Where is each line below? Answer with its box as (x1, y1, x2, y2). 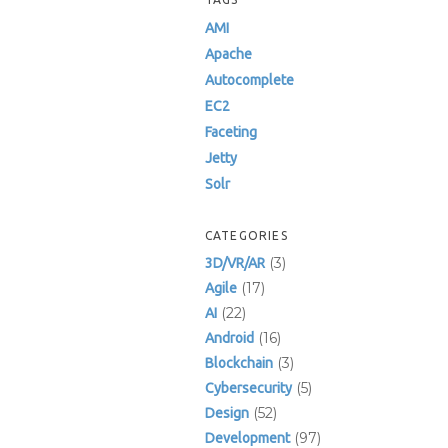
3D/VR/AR (204, 255, 265, 271)
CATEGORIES (204, 229, 288, 242)
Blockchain (204, 355, 273, 371)
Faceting (204, 124, 257, 140)
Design (204, 405, 249, 421)
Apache (204, 46, 252, 62)
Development (204, 430, 290, 446)
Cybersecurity (204, 380, 292, 396)
